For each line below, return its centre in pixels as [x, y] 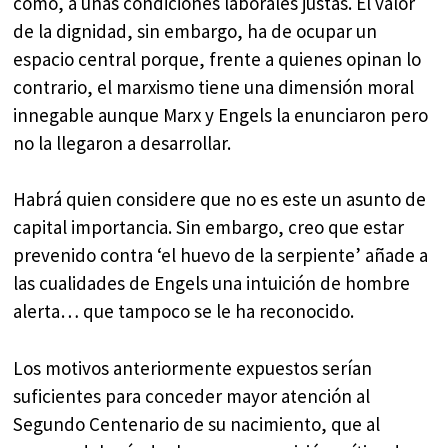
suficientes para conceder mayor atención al [192, 395]
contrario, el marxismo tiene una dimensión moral [214, 86]
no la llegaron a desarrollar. [122, 142]
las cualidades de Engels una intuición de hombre [212, 283]
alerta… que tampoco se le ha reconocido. [184, 311]
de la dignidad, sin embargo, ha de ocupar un [195, 30]
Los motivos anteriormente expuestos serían [193, 367]
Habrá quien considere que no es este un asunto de [220, 199]
